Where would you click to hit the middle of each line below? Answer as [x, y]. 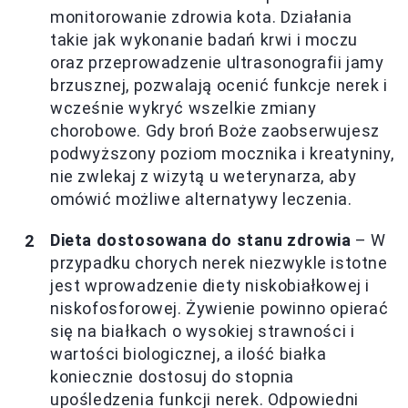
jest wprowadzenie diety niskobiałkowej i [210, 286]
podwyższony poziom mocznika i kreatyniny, [222, 154]
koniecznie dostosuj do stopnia [173, 377]
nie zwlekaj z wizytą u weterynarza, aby [204, 177]
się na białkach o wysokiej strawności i [203, 331]
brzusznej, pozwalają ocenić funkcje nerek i [219, 86]
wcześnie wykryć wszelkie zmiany [184, 108]
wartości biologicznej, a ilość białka [189, 354]
